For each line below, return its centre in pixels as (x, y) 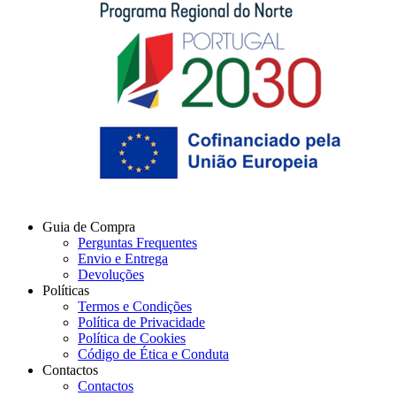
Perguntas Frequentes (137, 243)
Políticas (66, 291)
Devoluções (111, 275)
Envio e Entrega (123, 259)
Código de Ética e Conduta (153, 354)
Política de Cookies (132, 339)
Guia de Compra (89, 227)
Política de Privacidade (141, 323)
